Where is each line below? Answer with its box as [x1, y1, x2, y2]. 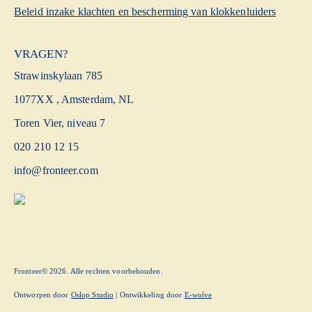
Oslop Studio [70, 290, 114, 299]
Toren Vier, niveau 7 [14, 117, 106, 129]
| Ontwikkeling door [114, 290, 185, 299]
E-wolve [184, 290, 212, 299]
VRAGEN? [14, 47, 68, 61]
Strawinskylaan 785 [14, 70, 102, 81]
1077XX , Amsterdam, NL [14, 93, 134, 105]
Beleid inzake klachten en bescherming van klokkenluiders [14, 6, 276, 17]
